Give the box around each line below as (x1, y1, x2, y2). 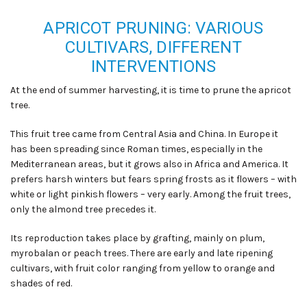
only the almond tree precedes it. (10, 204, 156, 216)
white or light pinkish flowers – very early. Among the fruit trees (10, 188, 288, 201)
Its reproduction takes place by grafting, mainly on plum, (10, 232, 265, 245)
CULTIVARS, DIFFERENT (64, 38, 242, 58)
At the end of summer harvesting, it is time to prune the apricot (10, 84, 291, 97)
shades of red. (10, 278, 72, 290)
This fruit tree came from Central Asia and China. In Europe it (10, 128, 278, 140)
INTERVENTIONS (90, 57, 217, 77)
